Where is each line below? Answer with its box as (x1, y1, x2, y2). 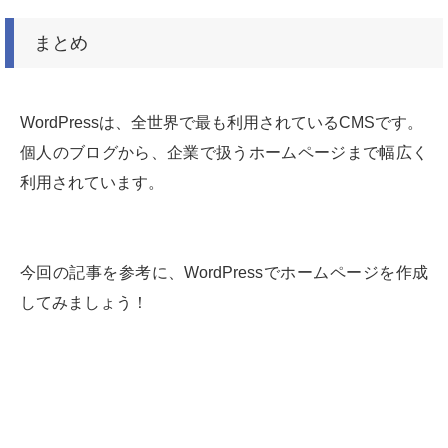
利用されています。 (20, 174, 164, 192)
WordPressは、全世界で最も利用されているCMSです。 (20, 114, 423, 132)
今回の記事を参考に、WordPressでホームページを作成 (20, 264, 428, 282)
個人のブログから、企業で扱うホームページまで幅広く (20, 144, 428, 162)
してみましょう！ (20, 294, 148, 312)
